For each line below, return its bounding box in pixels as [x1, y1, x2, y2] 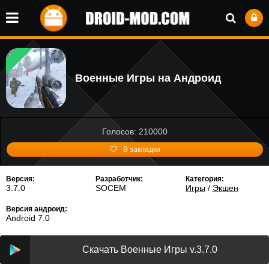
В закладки [122, 145, 160, 154]
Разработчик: [95, 175, 144, 183]
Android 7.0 [6, 213, 50, 223]
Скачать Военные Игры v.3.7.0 [82, 244, 217, 255]
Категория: [185, 175, 224, 183]
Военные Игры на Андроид [75, 71, 221, 84]
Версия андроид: [6, 205, 67, 213]
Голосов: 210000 [102, 127, 168, 136]
